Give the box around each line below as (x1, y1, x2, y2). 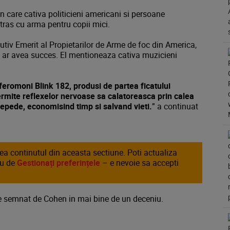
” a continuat (152, 101, 198, 112)
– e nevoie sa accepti (100, 157, 179, 168)
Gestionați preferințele (17, 157, 100, 168)
